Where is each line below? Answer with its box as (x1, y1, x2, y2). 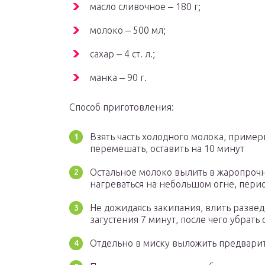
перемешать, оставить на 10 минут (90, 143, 244, 154)
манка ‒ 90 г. (90, 72, 147, 83)
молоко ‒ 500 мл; (90, 25, 166, 36)
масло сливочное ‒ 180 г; (90, 1, 201, 12)
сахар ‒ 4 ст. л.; (90, 49, 155, 60)
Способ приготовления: (69, 102, 174, 113)
